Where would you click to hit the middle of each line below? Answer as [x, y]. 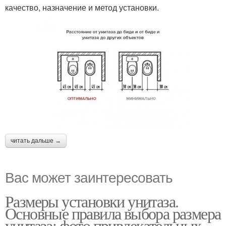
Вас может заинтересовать [89, 176]
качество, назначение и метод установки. [82, 8]
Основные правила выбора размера [113, 213]
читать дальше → [36, 140]
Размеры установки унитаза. [92, 201]
